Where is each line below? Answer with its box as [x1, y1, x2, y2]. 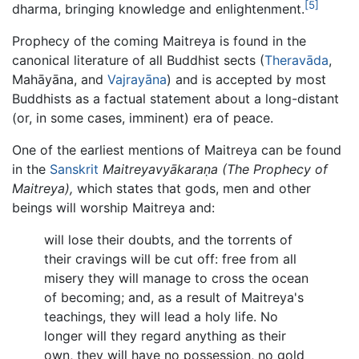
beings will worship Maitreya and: [12, 200, 215, 216]
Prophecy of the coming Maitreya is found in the [12, 33, 306, 50]
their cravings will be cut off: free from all [44, 251, 296, 268]
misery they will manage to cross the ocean [44, 270, 309, 287]
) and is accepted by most [167, 71, 326, 88]
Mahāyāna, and [12, 71, 107, 88]
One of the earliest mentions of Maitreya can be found [12, 142, 341, 159]
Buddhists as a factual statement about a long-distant [12, 91, 339, 107]
